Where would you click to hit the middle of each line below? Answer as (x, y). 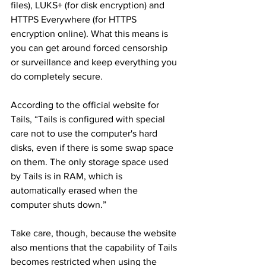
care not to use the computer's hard (85, 133)
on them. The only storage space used (91, 162)
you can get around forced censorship (90, 48)
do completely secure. (57, 76)
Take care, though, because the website (95, 233)
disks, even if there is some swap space (93, 148)
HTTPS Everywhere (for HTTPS (75, 19)
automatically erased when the (75, 190)
